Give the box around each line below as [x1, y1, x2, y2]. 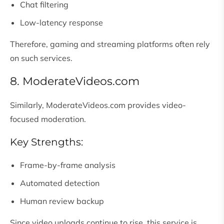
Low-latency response [20, 17, 103, 28]
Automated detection [20, 178, 99, 188]
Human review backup [20, 196, 104, 206]
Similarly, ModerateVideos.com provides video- [10, 100, 186, 110]
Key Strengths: [10, 136, 83, 148]
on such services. [10, 53, 72, 63]
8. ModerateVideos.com [10, 74, 139, 88]
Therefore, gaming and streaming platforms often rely [10, 39, 210, 49]
